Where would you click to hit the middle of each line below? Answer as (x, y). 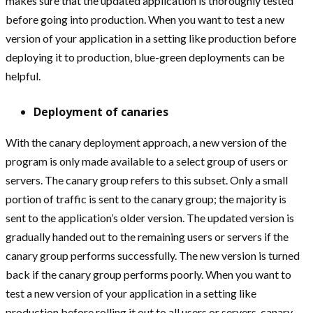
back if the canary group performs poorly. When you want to (148, 275)
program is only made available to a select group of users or (147, 161)
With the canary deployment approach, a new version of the (146, 143)
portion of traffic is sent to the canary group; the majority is (146, 199)
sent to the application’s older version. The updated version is (150, 218)
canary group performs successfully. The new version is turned (153, 256)
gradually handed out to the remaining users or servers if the (147, 237)
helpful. (23, 76)
